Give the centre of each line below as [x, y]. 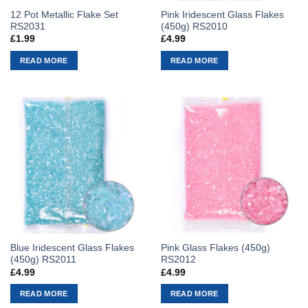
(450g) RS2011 [43, 260]
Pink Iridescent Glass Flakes [222, 14]
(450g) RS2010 [194, 26]
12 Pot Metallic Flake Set [64, 14]
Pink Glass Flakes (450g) [215, 248]
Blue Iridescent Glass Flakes [72, 248]
